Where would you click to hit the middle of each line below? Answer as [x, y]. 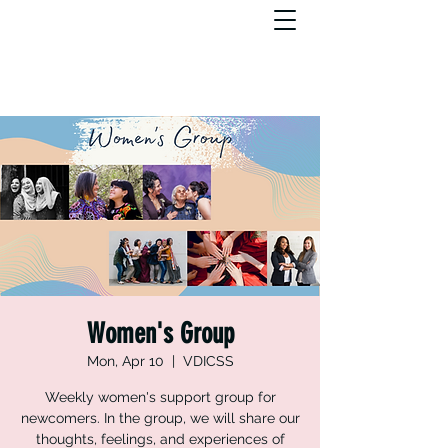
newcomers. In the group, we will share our [160, 418]
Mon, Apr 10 [125, 361]
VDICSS [208, 361]
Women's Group [160, 333]
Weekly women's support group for [160, 397]
